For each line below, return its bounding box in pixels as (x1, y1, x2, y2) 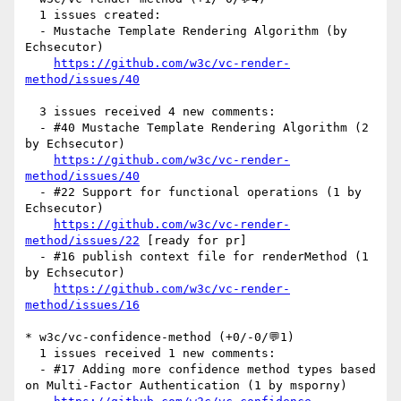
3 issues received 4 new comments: (25, 105, 39, 119)
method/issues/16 (25, 298, 140, 312)
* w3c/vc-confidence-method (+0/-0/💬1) (25, 330, 294, 345)
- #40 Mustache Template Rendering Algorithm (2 (25, 121, 39, 135)
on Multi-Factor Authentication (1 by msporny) (25, 379, 347, 393)
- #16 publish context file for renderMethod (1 (25, 250, 39, 264)
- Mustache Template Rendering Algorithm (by (25, 24, 39, 38)
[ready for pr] (140, 234, 254, 248)
